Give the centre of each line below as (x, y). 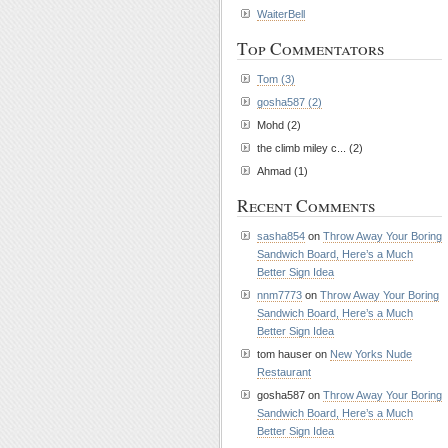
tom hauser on (293, 354)
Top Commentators (311, 48)
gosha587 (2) (289, 102)
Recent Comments (306, 205)
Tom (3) (276, 79)
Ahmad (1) (282, 171)
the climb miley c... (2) (310, 148)
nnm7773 (279, 295)
